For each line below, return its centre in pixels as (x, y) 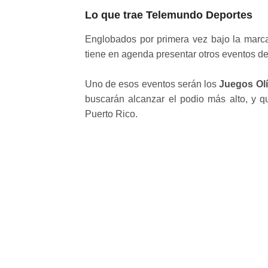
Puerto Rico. (111, 114)
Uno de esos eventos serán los (152, 84)
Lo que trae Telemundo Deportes (169, 15)
